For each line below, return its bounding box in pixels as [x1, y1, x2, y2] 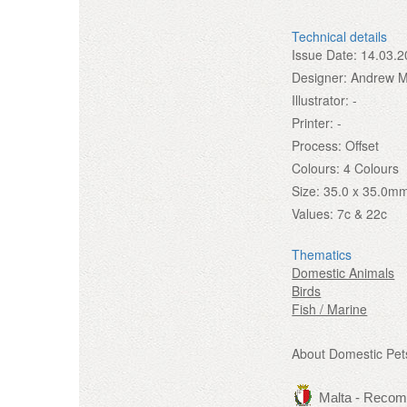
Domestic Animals [292, 263, 395, 282]
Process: [292, 135, 342, 154]
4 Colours [343, 158, 400, 177]
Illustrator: [292, 90, 350, 109]
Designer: [292, 67, 348, 86]
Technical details [292, 26, 388, 45]
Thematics [292, 244, 352, 263]
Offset [345, 135, 380, 154]
